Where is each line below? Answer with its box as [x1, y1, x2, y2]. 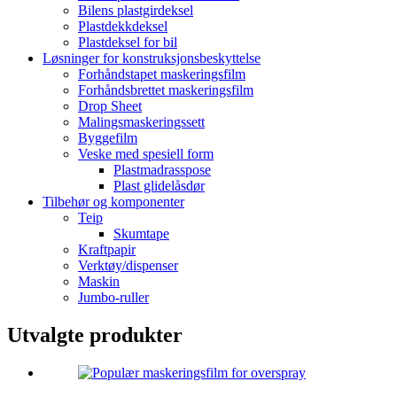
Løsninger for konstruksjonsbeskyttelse [43, 51, 261, 66]
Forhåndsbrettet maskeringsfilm [78, 82, 253, 98]
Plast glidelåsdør [113, 178, 205, 194]
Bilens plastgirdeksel [78, 3, 193, 19]
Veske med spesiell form [78, 146, 214, 162]
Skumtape [113, 226, 169, 242]
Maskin [78, 274, 120, 290]
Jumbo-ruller [78, 290, 149, 306]
